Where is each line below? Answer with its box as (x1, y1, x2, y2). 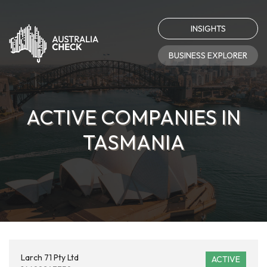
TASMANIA (82, 129, 185, 155)
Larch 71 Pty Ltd (21, 252, 79, 263)
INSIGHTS (190, 23, 226, 34)
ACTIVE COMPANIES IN (26, 104, 241, 130)
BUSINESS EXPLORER (169, 50, 247, 61)
